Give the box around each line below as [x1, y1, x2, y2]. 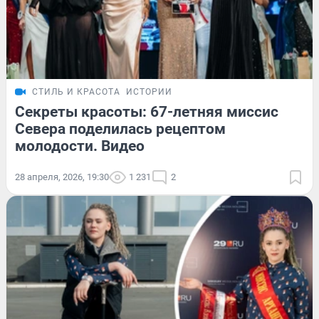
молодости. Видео [15, 137, 145, 155]
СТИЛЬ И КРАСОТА [32, 86, 120, 97]
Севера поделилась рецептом [15, 120, 226, 137]
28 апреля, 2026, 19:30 [15, 171, 109, 182]
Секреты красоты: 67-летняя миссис [15, 103, 278, 120]
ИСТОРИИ [126, 86, 172, 97]
